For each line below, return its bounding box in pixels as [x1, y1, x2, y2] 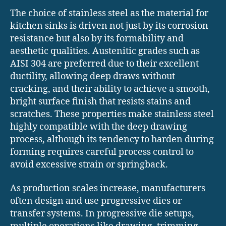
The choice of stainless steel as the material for [10, 7, 208, 19]
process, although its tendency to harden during [10, 133, 214, 145]
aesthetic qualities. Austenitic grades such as [10, 45, 200, 57]
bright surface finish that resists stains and [10, 95, 191, 107]
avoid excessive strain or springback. [10, 158, 168, 171]
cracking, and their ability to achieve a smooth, [10, 83, 210, 95]
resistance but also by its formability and [10, 32, 184, 44]
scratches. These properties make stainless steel [10, 108, 214, 120]
